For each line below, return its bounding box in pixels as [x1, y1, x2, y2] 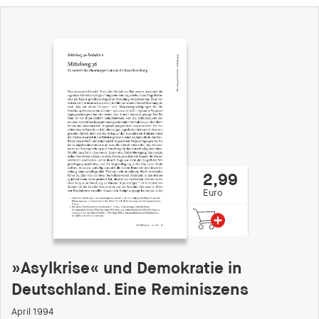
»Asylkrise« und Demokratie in [11, 260, 242, 277]
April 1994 [11, 307, 53, 317]
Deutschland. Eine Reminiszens [11, 281, 249, 298]
